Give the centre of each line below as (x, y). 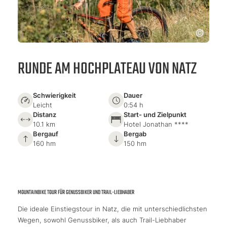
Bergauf (46, 134)
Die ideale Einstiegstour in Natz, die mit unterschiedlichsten (112, 209)
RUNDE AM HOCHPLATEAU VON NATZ (107, 69)
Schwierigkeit (54, 95)
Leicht (43, 105)
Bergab (135, 134)
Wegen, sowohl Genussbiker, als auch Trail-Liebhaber (102, 220)
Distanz (45, 114)
